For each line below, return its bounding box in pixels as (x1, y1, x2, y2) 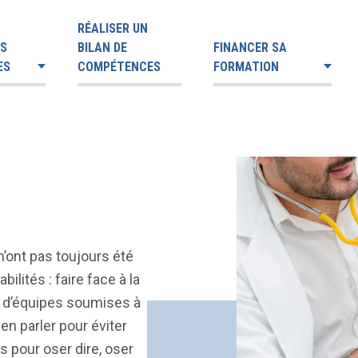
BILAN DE (78, 40, 127, 55)
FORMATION (213, 59, 279, 74)
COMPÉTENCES (78, 59, 161, 74)
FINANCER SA (213, 40, 287, 55)
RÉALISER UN (78, 21, 148, 36)
